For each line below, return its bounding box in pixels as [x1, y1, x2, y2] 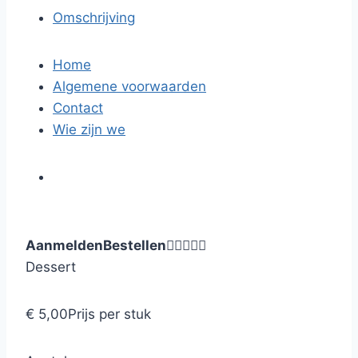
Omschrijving [53, 10, 135, 26]
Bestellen [103, 237, 166, 253]
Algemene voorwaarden [53, 78, 206, 94]
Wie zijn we [53, 121, 125, 137]
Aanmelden [26, 237, 103, 253]
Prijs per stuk [68, 306, 151, 322]
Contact [53, 100, 103, 116]
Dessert [26, 259, 76, 275]
